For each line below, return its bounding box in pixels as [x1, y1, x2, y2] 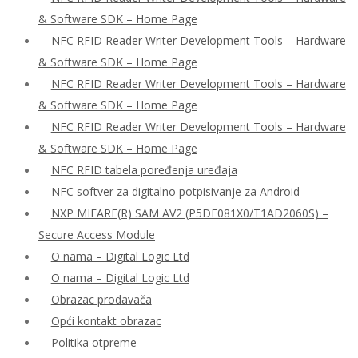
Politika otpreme [50, 335, 137, 350]
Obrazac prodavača [50, 292, 152, 307]
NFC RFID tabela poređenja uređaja [50, 162, 237, 177]
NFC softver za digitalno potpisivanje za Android [50, 184, 300, 199]
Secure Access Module [38, 227, 155, 242]
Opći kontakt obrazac [50, 313, 161, 328]
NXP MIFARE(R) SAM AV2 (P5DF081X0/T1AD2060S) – [50, 205, 328, 221]
